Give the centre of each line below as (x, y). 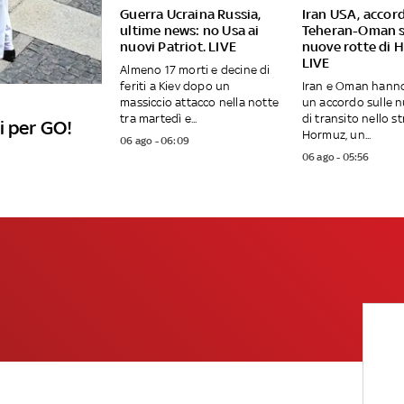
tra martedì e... (159, 119)
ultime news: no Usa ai (190, 31)
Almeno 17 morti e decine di (195, 70)
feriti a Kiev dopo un (175, 87)
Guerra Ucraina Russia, (191, 14)
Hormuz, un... (336, 135)
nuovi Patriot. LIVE (178, 47)
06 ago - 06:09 (155, 141)
